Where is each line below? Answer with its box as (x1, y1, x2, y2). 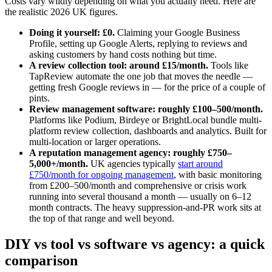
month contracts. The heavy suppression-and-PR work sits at (29, 202, 261, 212)
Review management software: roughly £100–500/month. (29, 103, 263, 114)
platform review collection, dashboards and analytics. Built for (29, 125, 267, 136)
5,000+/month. (29, 158, 88, 169)
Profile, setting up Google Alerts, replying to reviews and (29, 38, 247, 49)
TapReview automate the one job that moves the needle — (29, 70, 253, 81)
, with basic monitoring (174, 169, 262, 180)
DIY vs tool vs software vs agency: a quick (5, 236, 265, 252)
